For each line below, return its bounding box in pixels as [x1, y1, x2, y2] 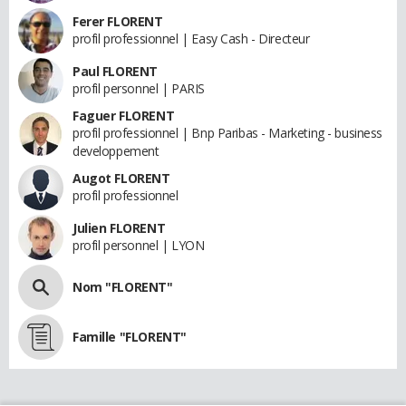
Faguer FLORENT [72, 107, 175, 124]
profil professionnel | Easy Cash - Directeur [72, 30, 310, 47]
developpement [72, 142, 159, 159]
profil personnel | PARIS [72, 80, 205, 97]
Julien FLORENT [72, 219, 166, 237]
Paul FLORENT [72, 63, 158, 80]
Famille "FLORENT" [72, 328, 187, 345]
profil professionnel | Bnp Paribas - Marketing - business [72, 124, 383, 141]
